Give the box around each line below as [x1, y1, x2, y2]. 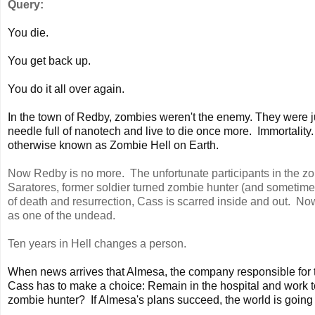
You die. [8, 26, 49, 39]
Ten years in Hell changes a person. [8, 237, 186, 250]
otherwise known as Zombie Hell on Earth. [8, 139, 219, 151]
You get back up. [8, 54, 91, 67]
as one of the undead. [8, 209, 115, 221]
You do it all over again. [8, 82, 124, 95]
